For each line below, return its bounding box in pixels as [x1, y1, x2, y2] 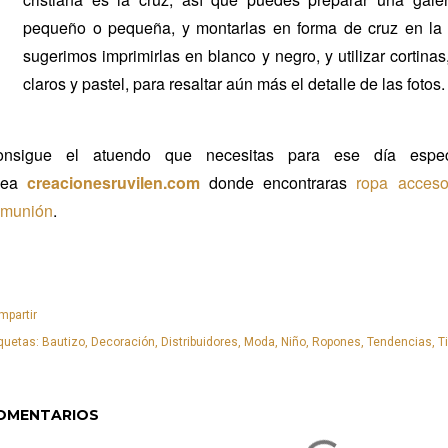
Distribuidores [161, 335, 238, 350]
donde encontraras [209, 171, 357, 195]
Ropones [312, 335, 361, 350]
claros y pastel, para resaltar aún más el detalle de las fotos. [23, 72, 445, 96]
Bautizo [42, 335, 85, 350]
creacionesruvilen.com [27, 171, 201, 195]
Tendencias [367, 335, 432, 350]
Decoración [91, 335, 155, 350]
